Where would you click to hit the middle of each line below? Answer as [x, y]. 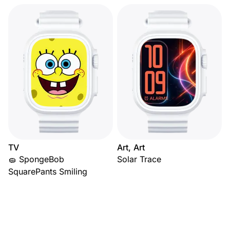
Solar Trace [139, 159]
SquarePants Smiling [48, 172]
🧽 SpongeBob [36, 159]
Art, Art [131, 148]
